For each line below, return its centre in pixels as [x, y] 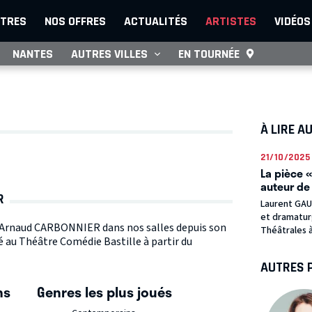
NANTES [33, 54]
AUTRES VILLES [109, 54]
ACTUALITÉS [156, 21]
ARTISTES [231, 21]
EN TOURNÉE [209, 54]
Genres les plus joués [104, 292]
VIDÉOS [292, 21]
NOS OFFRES [75, 21]
